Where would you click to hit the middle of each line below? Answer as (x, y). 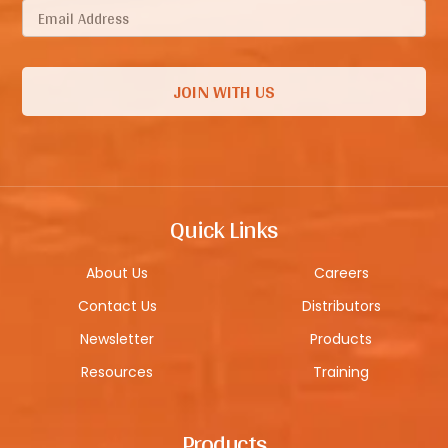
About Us (117, 273)
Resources (117, 372)
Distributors (341, 306)
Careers (341, 273)
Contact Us (117, 306)
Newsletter (117, 339)
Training (341, 372)
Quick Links (224, 229)
